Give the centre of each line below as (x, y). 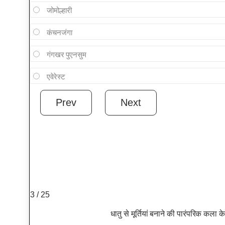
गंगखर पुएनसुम (66, 55)
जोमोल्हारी (59, 11)
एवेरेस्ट (56, 77)
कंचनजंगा (59, 33)
